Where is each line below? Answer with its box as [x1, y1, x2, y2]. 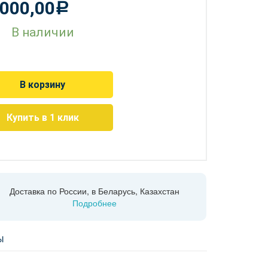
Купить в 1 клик [6, 112, 79, 123]
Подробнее [72, 197, 117, 209]
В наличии [11, 25, 74, 39]
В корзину [20, 79, 66, 90]
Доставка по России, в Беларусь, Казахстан [10, 185, 180, 197]
